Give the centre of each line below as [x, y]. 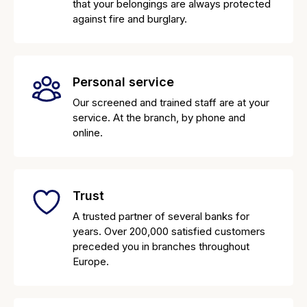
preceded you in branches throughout [161, 246]
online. [88, 132]
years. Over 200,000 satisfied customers [169, 231]
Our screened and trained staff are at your [171, 102]
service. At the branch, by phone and [159, 117]
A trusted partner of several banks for [161, 216]
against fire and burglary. [131, 19]
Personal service [123, 82]
